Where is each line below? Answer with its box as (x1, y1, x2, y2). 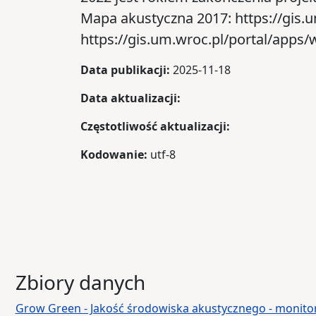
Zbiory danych (15, 268, 145, 296)
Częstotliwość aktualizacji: (80, 119, 230, 134)
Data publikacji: (80, 62, 170, 78)
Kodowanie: (80, 147, 147, 162)
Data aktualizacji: (80, 90, 181, 106)
